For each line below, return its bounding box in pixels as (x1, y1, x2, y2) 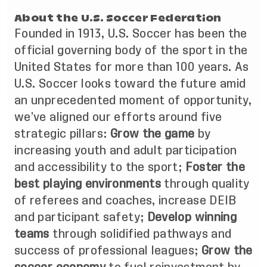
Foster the (185, 161, 246, 173)
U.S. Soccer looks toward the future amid (14, 77, 246, 89)
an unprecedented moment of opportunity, (14, 94, 252, 106)
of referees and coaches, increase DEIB (14, 194, 237, 206)
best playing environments (14, 178, 161, 190)
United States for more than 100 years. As (14, 61, 249, 73)
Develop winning (147, 211, 237, 223)
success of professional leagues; (14, 244, 201, 256)
